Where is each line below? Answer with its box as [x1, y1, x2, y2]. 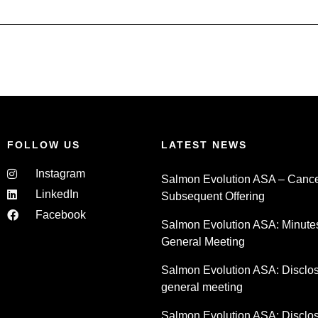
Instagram [35, 167, 85, 180]
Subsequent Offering [160, 190, 265, 202]
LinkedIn [35, 187, 79, 200]
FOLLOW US [7, 138, 80, 150]
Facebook [35, 208, 86, 221]
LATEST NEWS [160, 138, 247, 150]
